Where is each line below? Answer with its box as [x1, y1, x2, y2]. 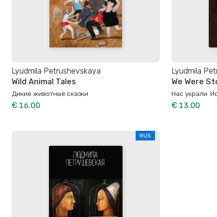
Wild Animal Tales [12, 77, 76, 86]
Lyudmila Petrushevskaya [12, 66, 101, 76]
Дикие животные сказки [12, 89, 88, 97]
